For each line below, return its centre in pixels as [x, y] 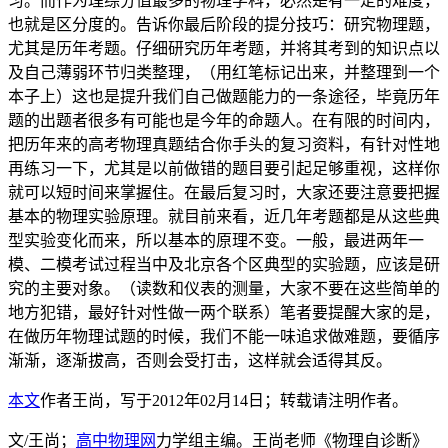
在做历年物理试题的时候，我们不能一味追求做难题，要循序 [224, 337]
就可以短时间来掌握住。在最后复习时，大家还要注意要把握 [224, 193]
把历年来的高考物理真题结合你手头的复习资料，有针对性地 [224, 145]
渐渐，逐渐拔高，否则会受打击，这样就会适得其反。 [200, 361]
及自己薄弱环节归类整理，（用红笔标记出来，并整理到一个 [224, 73]
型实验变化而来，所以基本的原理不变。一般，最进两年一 [216, 241]
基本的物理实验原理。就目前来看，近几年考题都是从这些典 [224, 217]
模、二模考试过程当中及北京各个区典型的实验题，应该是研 [224, 265]
